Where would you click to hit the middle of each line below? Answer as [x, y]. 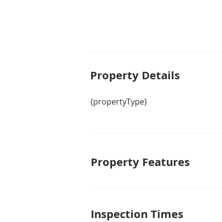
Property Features [140, 162]
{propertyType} [119, 102]
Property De [123, 75]
